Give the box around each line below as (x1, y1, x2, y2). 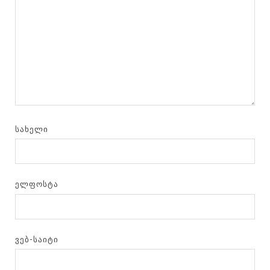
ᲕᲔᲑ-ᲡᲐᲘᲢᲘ (15, 234, 59, 244)
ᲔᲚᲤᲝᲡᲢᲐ (15, 179, 59, 189)
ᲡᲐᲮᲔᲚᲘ (15, 124, 49, 134)
